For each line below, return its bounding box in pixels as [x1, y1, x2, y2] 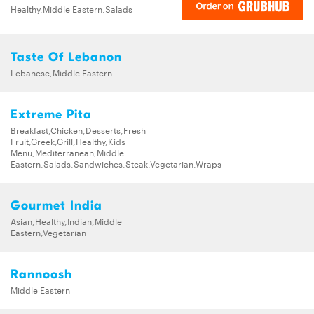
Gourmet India [11, 198, 102, 213]
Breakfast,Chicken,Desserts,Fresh [11, 123, 146, 136]
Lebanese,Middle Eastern [11, 65, 112, 78]
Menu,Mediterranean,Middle [11, 145, 124, 158]
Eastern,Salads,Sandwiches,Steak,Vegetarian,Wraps [11, 156, 221, 170]
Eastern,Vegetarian [11, 225, 86, 238]
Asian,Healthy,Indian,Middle [11, 214, 122, 227]
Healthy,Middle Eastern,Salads [11, 2, 132, 15]
